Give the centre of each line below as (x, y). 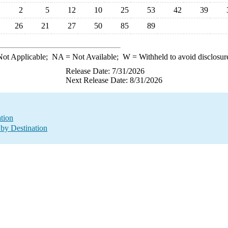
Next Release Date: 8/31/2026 (114, 80)
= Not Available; (93, 57)
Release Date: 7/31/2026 (105, 71)
